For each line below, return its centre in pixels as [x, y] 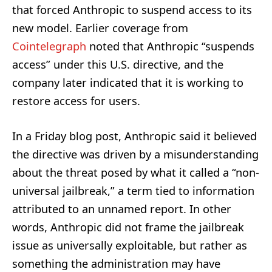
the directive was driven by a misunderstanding [135, 155]
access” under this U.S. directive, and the [118, 65]
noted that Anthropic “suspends [170, 46]
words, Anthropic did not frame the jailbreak [128, 227]
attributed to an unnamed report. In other [122, 209]
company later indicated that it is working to [128, 83]
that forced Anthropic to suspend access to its [132, 10]
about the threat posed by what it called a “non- [136, 173]
